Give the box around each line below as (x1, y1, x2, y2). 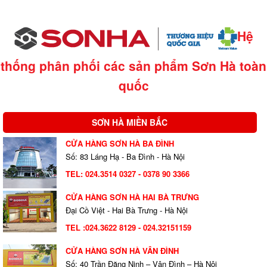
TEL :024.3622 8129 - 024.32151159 (66, 222, 191, 234)
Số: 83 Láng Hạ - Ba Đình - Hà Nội (66, 151, 185, 163)
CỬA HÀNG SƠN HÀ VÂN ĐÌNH (66, 245, 179, 257)
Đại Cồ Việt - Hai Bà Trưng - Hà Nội (66, 204, 188, 216)
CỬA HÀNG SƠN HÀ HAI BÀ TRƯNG (66, 191, 199, 203)
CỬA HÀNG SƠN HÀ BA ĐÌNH (66, 138, 174, 150)
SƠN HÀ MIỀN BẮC (92, 116, 168, 129)
